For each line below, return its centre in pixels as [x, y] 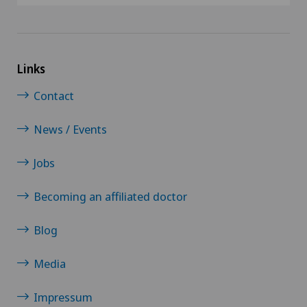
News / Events [70, 130]
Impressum [63, 297]
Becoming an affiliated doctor [110, 197]
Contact [54, 96]
